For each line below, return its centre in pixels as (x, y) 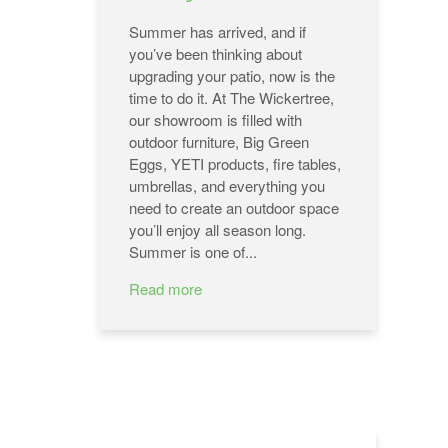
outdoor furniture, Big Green (218, 142)
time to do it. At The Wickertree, (231, 98)
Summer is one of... (192, 252)
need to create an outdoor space (233, 208)
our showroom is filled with (215, 120)
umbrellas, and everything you (226, 186)
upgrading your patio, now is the (231, 76)
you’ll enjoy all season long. (217, 230)
